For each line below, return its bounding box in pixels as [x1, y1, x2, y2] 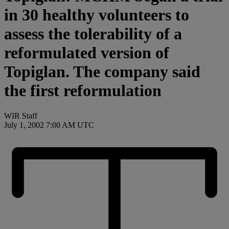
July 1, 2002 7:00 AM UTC [4, 120, 94, 129]
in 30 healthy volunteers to [4, 6, 189, 25]
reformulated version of [4, 43, 169, 62]
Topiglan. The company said [4, 62, 200, 81]
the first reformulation [4, 81, 162, 100]
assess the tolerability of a [4, 25, 182, 43]
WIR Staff [4, 111, 37, 120]
